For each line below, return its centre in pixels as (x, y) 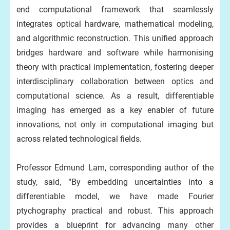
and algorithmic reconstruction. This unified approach (115, 38)
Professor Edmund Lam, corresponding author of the (115, 168)
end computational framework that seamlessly (115, 9)
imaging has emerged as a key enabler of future (115, 110)
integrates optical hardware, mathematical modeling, (115, 24)
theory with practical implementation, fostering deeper (115, 67)
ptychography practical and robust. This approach (115, 211)
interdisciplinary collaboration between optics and (115, 81)
